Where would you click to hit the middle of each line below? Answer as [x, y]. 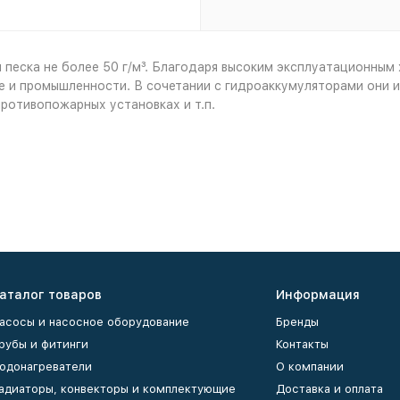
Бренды [297, 322]
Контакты [302, 344]
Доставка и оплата [329, 389]
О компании [310, 367]
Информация [318, 295]
